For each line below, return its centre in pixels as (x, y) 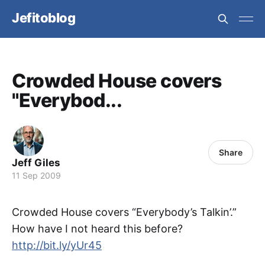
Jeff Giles (36, 163)
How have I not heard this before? (97, 229)
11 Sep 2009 (36, 175)
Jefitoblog (44, 17)
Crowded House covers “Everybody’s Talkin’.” (124, 212)
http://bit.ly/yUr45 (57, 245)
